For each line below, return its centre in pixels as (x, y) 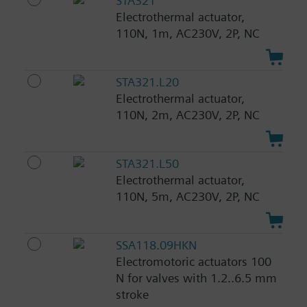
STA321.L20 (147, 82)
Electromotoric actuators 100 (193, 261)
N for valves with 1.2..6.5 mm (196, 278)
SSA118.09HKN (156, 245)
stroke (132, 294)
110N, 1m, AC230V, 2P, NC (187, 34)
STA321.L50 (147, 163)
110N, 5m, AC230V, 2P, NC (187, 196)
